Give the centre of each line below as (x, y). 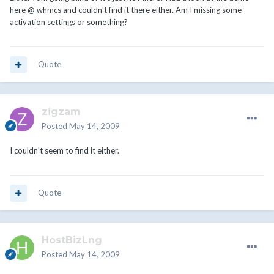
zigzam (61, 112)
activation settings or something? (69, 22)
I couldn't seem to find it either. (65, 151)
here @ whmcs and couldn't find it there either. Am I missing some (126, 10)
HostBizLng (72, 240)
